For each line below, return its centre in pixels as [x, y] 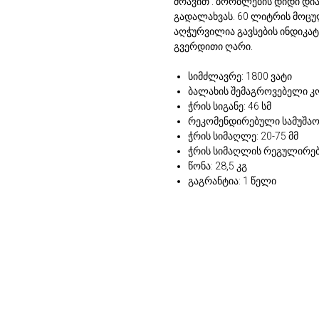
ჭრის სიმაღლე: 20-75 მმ [243, 136]
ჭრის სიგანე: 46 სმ [230, 106]
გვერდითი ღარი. [213, 46]
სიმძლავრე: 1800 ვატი [240, 76]
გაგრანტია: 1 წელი [232, 181]
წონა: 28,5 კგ [218, 166]
